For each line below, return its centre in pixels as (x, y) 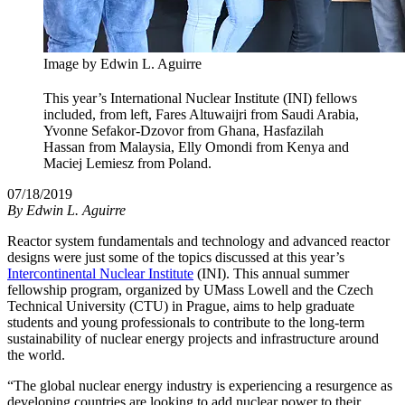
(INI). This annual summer (271, 274)
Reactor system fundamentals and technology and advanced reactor (198, 241)
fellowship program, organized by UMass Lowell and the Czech (190, 290)
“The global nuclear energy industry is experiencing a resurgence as (200, 386)
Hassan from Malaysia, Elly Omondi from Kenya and (196, 147)
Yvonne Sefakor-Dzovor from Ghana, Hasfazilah (184, 131)
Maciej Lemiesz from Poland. (127, 164)
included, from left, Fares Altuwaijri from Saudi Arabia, (201, 115)
